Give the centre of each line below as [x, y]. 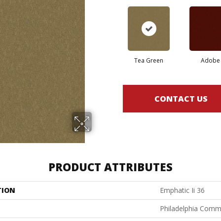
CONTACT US [181, 98]
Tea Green [149, 61]
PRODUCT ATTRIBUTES [110, 167]
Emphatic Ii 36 [182, 190]
